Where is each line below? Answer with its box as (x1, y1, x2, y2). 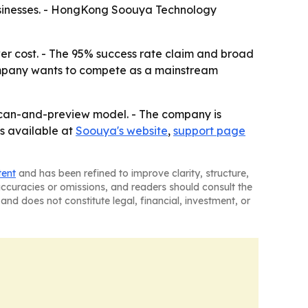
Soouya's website (76, 124, 168, 138)
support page (173, 124, 245, 138)
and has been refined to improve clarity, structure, (16, 167, 249, 180)
